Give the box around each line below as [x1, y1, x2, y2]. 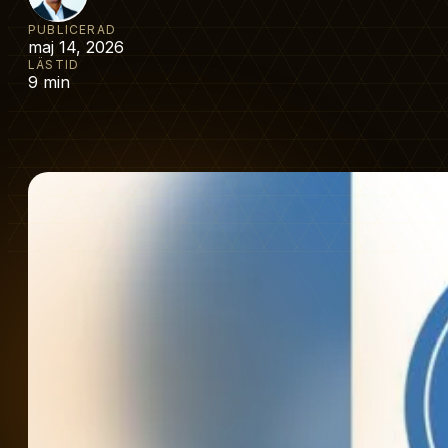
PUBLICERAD [28, 22, 116, 38]
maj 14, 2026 [28, 37, 124, 58]
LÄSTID [28, 57, 80, 73]
